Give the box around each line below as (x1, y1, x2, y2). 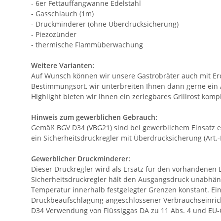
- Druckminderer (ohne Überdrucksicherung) (31, 19, 179, 29)
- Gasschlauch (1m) (31, 9, 94, 19)
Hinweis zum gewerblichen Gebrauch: (31, 112, 157, 122)
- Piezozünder (31, 30, 76, 39)
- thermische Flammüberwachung (31, 40, 143, 50)
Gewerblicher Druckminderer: (31, 154, 130, 164)
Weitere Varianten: (31, 61, 94, 71)
